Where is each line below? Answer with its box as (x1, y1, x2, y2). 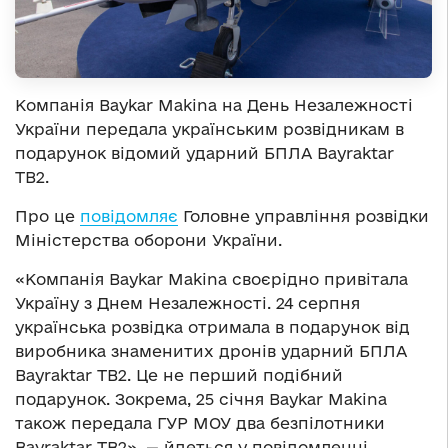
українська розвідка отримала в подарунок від (15, 317, 410, 336)
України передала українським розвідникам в (15, 119, 404, 138)
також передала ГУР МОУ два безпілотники (15, 413, 385, 432)
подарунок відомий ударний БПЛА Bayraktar (15, 143, 394, 162)
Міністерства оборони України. (15, 230, 282, 249)
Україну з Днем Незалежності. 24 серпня (15, 293, 360, 312)
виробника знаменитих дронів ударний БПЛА (15, 341, 407, 360)
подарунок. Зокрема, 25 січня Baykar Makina (15, 389, 387, 408)
